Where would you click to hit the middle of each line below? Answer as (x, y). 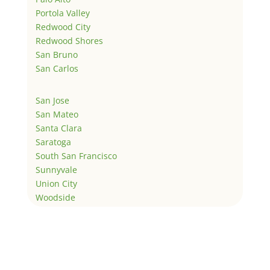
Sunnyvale (56, 169)
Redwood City (63, 27)
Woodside (55, 197)
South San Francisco (76, 155)
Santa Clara (58, 128)
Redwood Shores (69, 40)
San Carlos (57, 68)
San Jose (52, 100)
